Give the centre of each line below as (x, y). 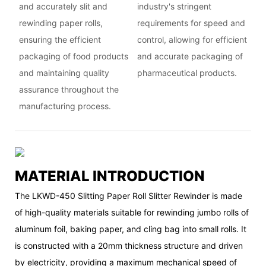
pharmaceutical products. (187, 72)
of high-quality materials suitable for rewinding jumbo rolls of (132, 212)
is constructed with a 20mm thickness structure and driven (129, 245)
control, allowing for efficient (192, 39)
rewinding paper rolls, (61, 23)
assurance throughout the (69, 89)
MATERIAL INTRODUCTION (110, 176)
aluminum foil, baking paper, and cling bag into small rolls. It (131, 229)
